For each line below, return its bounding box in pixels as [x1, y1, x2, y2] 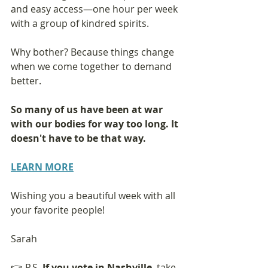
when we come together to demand [11, 59, 174, 73]
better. [11, 74, 41, 87]
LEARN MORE [11, 160, 74, 173]
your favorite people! [11, 203, 105, 217]
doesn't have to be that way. [11, 131, 146, 145]
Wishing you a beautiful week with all [11, 188, 178, 202]
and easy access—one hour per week [11, 2, 180, 16]
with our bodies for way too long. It [11, 117, 181, 130]
